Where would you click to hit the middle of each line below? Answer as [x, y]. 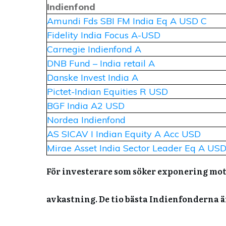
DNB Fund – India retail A [101, 64]
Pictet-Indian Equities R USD [107, 92]
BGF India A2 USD [86, 106]
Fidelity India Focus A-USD [104, 35]
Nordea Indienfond [86, 120]
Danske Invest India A [93, 78]
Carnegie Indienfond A [94, 49]
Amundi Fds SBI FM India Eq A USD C [127, 21]
